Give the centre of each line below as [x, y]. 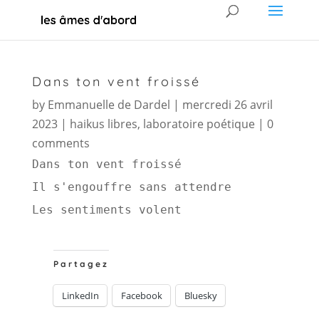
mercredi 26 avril [227, 105]
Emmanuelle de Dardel [109, 105]
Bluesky [200, 296]
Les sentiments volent [110, 210]
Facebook [141, 296]
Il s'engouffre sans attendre [135, 187]
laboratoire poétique [199, 124]
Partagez [81, 264]
